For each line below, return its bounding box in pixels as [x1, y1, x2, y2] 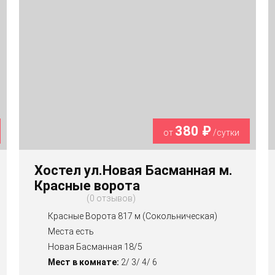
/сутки [211, 128, 240, 138]
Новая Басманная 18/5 [47, 242, 142, 252]
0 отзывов [89, 193, 133, 204]
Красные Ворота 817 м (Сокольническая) [47, 211, 217, 222]
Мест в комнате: [47, 257, 119, 268]
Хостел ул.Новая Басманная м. [34, 163, 233, 179]
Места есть [47, 227, 94, 237]
